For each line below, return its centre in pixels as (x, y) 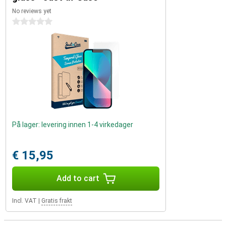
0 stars (24, 22)
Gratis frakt (57, 201)
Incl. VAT (24, 201)
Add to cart (78, 178)
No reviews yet (32, 11)
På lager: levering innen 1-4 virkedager (73, 125)
